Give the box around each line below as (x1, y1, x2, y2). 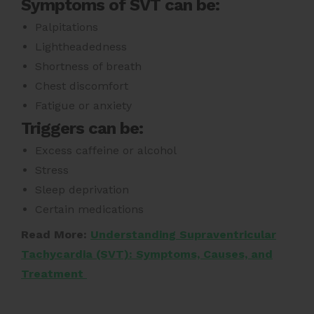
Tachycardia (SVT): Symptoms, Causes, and (21, 247, 273, 261)
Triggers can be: (21, 118, 143, 138)
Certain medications (35, 202, 144, 216)
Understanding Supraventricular (90, 227, 276, 241)
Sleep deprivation (35, 182, 129, 196)
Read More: (21, 227, 90, 241)
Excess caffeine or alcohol (35, 143, 177, 157)
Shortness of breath (35, 59, 142, 73)
